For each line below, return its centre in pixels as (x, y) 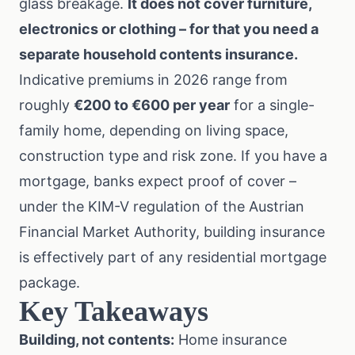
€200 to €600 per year (152, 105)
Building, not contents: (97, 340)
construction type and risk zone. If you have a (173, 156)
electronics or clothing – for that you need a (169, 29)
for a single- (272, 105)
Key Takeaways (114, 311)
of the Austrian (252, 206)
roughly (46, 105)
